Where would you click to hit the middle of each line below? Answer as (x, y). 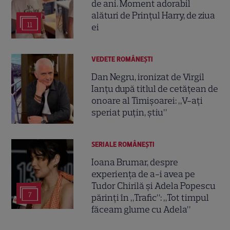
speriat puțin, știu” (129, 113)
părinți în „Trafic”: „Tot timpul (150, 198)
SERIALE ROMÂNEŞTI (123, 144)
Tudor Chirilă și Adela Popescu (154, 186)
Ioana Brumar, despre (135, 162)
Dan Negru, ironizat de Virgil (148, 77)
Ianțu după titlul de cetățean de (155, 89)
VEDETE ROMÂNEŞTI (122, 59)
